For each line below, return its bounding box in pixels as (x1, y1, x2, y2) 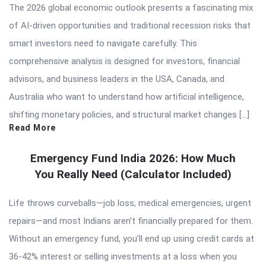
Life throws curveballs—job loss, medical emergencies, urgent (9, 198, 251, 209)
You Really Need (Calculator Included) (34, 167, 232, 182)
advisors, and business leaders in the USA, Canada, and (9, 74, 224, 85)
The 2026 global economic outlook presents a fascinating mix (9, 2, 253, 14)
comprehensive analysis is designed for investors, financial (9, 56, 240, 67)
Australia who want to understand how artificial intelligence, (9, 91, 244, 103)
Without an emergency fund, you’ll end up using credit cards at (9, 233, 254, 245)
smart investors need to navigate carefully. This (9, 38, 197, 49)
